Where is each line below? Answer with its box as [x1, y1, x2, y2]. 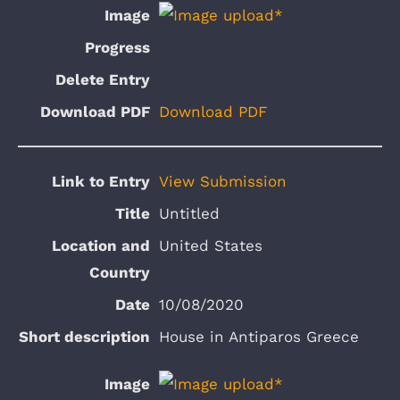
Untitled [159, 204, 220, 222]
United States [159, 236, 262, 254]
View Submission [159, 171, 287, 190]
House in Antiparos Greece [159, 327, 359, 346]
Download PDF [159, 103, 267, 121]
